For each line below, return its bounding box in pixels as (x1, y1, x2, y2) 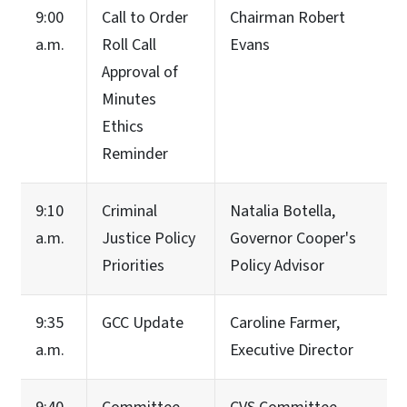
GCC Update (102, 311, 184, 334)
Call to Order (102, 5, 192, 29)
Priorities (102, 253, 164, 277)
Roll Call (102, 33, 156, 56)
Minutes (102, 87, 156, 111)
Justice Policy (102, 226, 195, 250)
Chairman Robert (230, 5, 345, 29)
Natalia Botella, (230, 199, 335, 223)
